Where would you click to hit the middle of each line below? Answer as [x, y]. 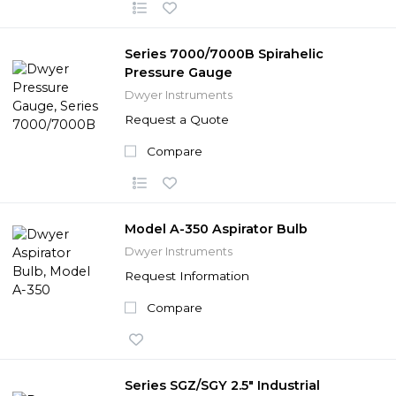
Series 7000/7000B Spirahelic [224, 53]
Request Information [187, 275]
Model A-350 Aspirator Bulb [216, 228]
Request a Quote [177, 119]
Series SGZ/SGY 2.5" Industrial [222, 385]
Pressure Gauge [179, 72]
